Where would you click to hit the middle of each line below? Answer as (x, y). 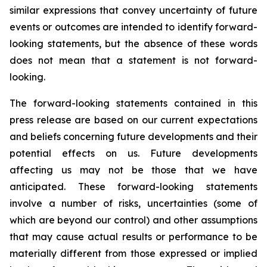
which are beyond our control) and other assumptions (133, 220)
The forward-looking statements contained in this (133, 103)
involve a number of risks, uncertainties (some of (133, 203)
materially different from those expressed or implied (133, 253)
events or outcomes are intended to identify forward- (133, 27)
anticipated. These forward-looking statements (133, 187)
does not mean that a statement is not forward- (133, 60)
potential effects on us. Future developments (133, 153)
